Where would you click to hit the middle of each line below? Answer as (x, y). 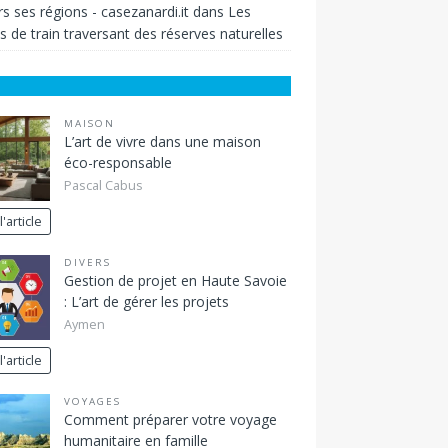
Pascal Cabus (103, 185)
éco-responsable (117, 163)
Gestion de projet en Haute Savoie (175, 281)
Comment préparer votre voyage (170, 420)
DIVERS (87, 263)
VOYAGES (92, 402)
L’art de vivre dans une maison (162, 142)
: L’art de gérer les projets (146, 302)
